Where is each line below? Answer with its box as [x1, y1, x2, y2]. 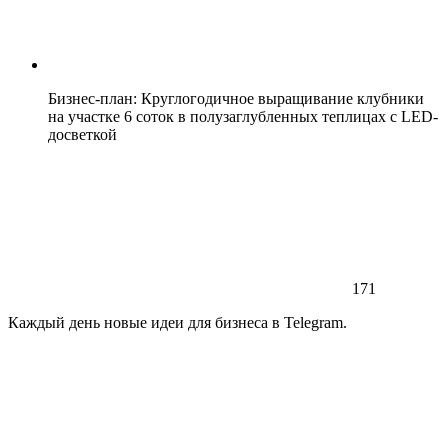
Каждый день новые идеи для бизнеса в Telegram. [8, 313, 347, 331]
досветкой [48, 125, 117, 143]
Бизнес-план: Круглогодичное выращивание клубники [48, 89, 424, 107]
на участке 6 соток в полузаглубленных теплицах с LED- [48, 107, 438, 125]
